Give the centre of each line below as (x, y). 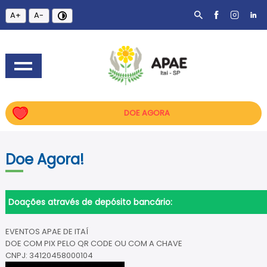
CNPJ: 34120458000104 (49, 255)
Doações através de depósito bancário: (90, 202)
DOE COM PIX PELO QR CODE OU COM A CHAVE (94, 243)
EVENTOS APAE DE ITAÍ (46, 232)
